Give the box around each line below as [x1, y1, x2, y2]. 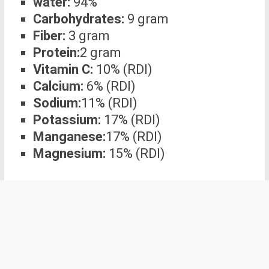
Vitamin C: [32, 62, 93, 77]
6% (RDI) [83, 79, 136, 94]
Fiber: [32, 28, 65, 44]
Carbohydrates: [32, 11, 124, 27]
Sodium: [32, 95, 81, 111]
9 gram [124, 11, 169, 27]
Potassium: [32, 112, 101, 128]
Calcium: [32, 79, 83, 94]
